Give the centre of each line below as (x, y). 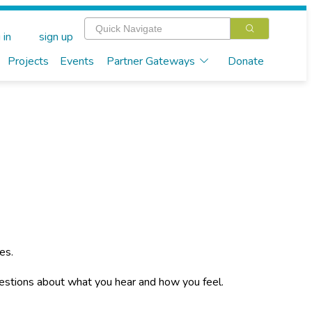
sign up (56, 37)
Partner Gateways (150, 61)
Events (77, 61)
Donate (245, 61)
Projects (28, 61)
